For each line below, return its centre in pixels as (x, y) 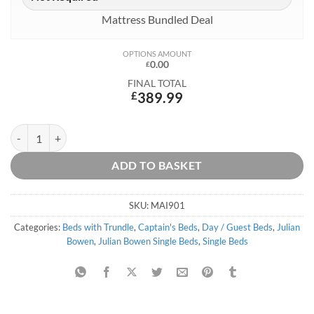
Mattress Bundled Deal (157, 19)
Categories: (38, 227)
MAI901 (168, 206)
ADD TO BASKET (157, 166)
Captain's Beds (168, 227)
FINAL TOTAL (157, 83)
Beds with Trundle (98, 227)
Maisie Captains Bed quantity (73, 132)
